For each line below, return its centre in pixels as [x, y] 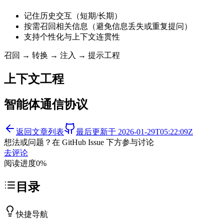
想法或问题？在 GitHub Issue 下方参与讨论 [79, 142]
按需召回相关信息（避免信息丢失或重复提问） [108, 26]
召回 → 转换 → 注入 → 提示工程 [62, 55]
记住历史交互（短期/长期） [73, 15]
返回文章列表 [40, 132]
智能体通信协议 [46, 105]
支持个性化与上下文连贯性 [72, 36]
